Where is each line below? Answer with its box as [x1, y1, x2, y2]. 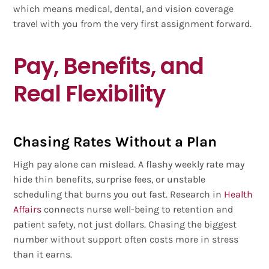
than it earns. [13, 249, 73, 261]
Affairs [13, 204, 42, 216]
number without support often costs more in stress [13, 234, 239, 246]
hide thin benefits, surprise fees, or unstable [13, 174, 206, 186]
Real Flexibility [13, 78, 166, 110]
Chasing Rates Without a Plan [13, 133, 217, 151]
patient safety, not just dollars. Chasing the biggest [13, 219, 237, 231]
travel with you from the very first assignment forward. [13, 18, 252, 30]
